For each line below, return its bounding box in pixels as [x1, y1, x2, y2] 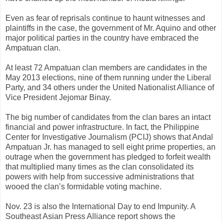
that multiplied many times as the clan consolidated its [5, 162, 194, 171]
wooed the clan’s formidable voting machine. [5, 182, 162, 191]
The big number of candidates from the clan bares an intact [5, 112, 211, 121]
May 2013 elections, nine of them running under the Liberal [5, 73, 211, 82]
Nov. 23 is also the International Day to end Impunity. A [5, 202, 195, 211]
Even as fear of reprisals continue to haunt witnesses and [5, 13, 205, 22]
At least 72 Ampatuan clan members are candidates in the [5, 63, 207, 72]
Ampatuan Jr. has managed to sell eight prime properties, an [5, 142, 216, 151]
